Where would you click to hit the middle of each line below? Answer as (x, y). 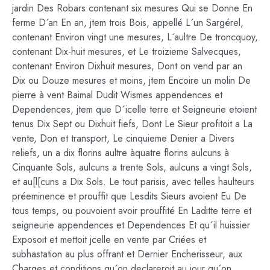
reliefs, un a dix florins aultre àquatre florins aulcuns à (121, 153)
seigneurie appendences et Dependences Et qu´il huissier (131, 225)
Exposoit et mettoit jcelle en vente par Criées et (109, 240)
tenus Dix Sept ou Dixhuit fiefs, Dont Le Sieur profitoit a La (132, 124)
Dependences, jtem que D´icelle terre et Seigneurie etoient (134, 110)
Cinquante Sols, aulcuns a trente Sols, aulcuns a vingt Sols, (132, 168)
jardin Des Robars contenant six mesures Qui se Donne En (132, 8)
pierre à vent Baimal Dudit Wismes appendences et (117, 95)
